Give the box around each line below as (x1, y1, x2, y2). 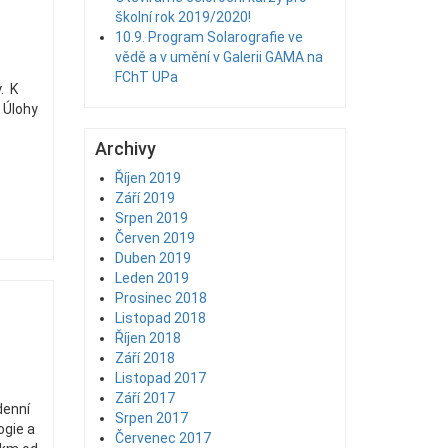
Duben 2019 (114, 250, 191, 266)
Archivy (94, 138, 156, 159)
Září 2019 (114, 190, 175, 206)
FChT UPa (114, 69, 178, 85)
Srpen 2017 (114, 410, 188, 426)
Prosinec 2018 (114, 290, 207, 306)
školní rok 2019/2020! (114, 9, 251, 25)
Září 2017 (114, 390, 175, 406)
